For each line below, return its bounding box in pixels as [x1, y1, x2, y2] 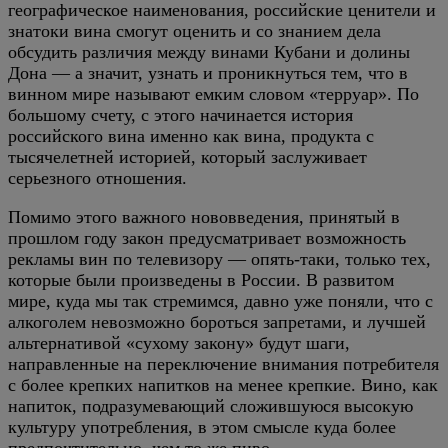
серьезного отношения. [8, 167, 187, 188]
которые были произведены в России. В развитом [8, 269, 394, 290]
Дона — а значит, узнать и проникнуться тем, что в [8, 62, 408, 83]
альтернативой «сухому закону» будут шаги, [8, 332, 350, 353]
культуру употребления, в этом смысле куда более [8, 416, 396, 437]
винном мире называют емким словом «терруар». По [8, 83, 419, 104]
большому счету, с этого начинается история [8, 104, 353, 125]
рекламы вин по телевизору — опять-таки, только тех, [8, 248, 431, 269]
